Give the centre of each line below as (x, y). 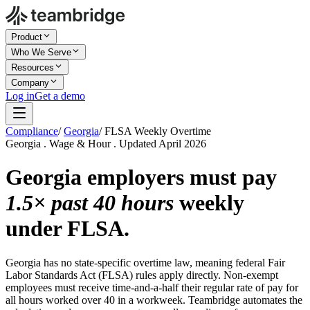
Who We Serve (41, 52)
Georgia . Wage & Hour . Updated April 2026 (106, 144)
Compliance (32, 131)
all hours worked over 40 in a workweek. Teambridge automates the (154, 300)
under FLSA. (67, 229)
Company (30, 83)
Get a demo (60, 96)
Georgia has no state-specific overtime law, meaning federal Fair (145, 262)
